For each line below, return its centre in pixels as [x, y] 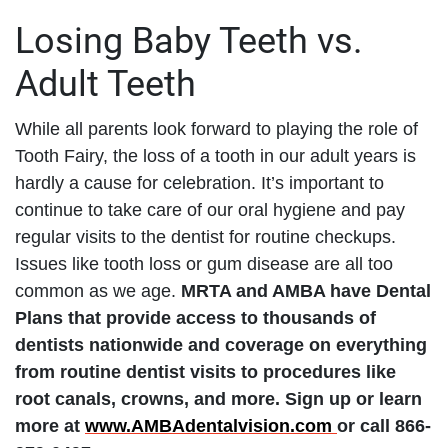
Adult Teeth [105, 83]
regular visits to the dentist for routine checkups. [205, 236]
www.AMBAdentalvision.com [211, 425]
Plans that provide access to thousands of [195, 317]
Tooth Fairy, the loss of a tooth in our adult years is [215, 155]
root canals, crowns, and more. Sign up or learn [218, 398]
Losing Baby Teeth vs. [188, 40]
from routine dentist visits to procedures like [205, 371]
